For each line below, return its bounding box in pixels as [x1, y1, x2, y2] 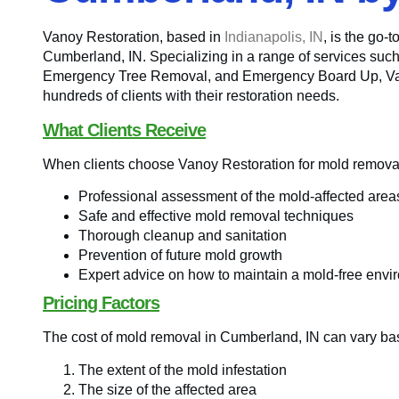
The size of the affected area [78, 381, 256, 397]
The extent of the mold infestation [78, 362, 287, 378]
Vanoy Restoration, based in [43, 29, 224, 45]
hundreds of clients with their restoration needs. [43, 88, 339, 104]
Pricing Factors [43, 293, 159, 313]
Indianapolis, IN [224, 29, 323, 45]
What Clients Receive [43, 119, 206, 140]
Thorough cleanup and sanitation [78, 228, 287, 244]
